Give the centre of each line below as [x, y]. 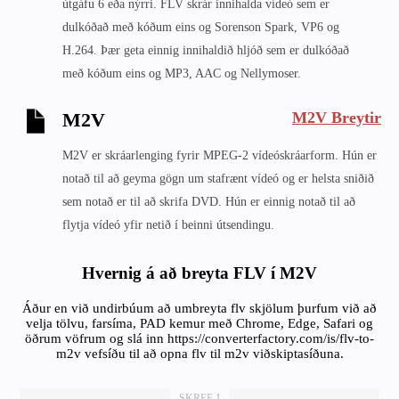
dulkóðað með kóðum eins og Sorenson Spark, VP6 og [201, 27]
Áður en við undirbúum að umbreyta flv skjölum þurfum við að [199, 308]
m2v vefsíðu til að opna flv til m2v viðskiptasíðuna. [199, 354]
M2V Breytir [337, 117]
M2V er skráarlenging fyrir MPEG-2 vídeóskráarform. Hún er [220, 155]
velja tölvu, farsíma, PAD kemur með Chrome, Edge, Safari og [199, 323]
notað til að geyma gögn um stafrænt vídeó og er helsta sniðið [218, 179]
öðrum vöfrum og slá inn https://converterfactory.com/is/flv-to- [199, 338]
